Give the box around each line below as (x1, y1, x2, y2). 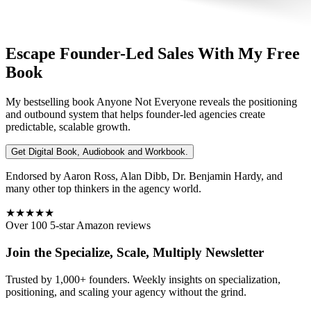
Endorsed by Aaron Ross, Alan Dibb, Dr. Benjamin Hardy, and (6, 170, 283, 183)
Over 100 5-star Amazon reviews (6, 219, 151, 232)
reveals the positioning (196, 96, 297, 108)
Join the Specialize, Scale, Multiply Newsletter (6, 245, 264, 260)
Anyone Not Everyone (96, 96, 196, 108)
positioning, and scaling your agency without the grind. (6, 285, 246, 298)
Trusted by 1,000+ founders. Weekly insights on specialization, (6, 273, 280, 285)
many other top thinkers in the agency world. (6, 183, 201, 195)
